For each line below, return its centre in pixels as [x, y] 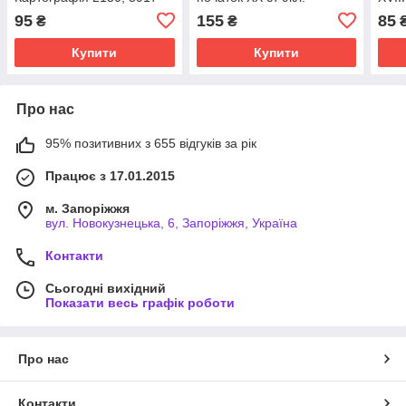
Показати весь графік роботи [140, 302]
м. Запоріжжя [87, 208]
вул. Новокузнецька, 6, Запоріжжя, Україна [171, 222]
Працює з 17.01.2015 [110, 175]
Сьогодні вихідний [106, 288]
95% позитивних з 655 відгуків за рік [151, 143]
